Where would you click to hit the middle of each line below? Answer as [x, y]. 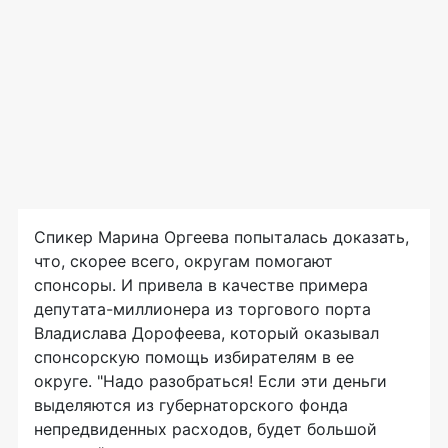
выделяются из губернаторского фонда [191, 405]
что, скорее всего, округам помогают [183, 261]
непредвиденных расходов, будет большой [205, 429]
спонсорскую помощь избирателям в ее [194, 357]
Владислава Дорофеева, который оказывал [206, 333]
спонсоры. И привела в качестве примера [201, 285]
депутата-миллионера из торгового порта [202, 309]
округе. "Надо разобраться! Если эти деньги [210, 381]
